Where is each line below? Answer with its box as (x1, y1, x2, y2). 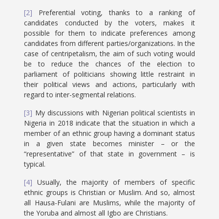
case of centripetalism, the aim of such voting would (24, 49, 195, 58)
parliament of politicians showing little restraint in (24, 69, 195, 79)
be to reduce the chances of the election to (24, 59, 195, 68)
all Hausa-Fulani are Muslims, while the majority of (24, 198, 195, 207)
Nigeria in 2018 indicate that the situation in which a (24, 118, 195, 128)
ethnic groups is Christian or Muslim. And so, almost (24, 188, 195, 197)
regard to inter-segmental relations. (24, 90, 136, 99)
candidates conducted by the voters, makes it (24, 18, 195, 27)
